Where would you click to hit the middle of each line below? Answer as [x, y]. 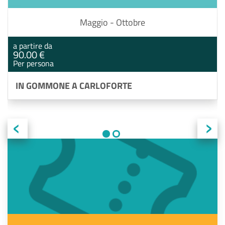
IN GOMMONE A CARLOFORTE [74, 86]
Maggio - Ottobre [113, 23]
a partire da [33, 46]
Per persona [33, 64]
